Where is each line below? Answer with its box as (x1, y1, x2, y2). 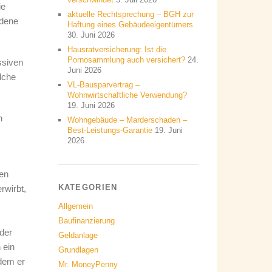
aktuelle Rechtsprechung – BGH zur (67, 10, 194, 19)
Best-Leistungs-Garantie (67, 126, 152, 135)
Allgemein (58, 202, 93, 211)
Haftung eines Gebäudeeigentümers (67, 20, 193, 29)
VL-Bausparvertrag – (67, 80, 140, 89)
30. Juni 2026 (67, 30, 115, 39)
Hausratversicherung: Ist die (67, 45, 166, 54)
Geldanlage (58, 231, 98, 240)
